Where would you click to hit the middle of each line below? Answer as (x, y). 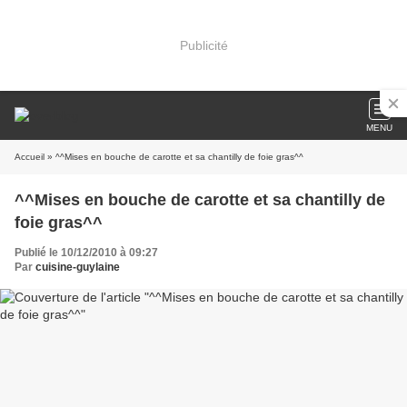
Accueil (30, 157)
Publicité (203, 45)
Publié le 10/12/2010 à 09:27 (86, 253)
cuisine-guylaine (78, 267)
